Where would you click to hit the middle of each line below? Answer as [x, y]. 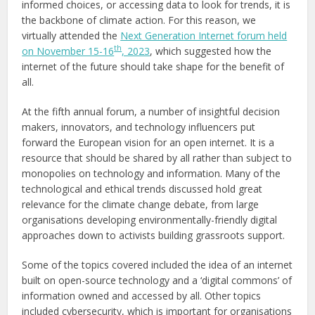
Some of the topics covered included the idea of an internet [157, 264]
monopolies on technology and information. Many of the [152, 173]
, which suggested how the [211, 51]
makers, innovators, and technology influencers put [139, 127]
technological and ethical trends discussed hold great [142, 188]
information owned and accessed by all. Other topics [142, 295]
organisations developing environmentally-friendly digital [150, 219]
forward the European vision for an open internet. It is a [148, 142]
